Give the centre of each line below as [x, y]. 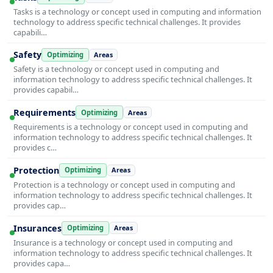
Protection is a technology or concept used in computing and [124, 184]
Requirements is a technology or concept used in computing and [131, 127]
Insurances [37, 228]
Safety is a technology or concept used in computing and [116, 69]
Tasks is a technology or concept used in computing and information [137, 11]
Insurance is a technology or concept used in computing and [123, 242]
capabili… [30, 32]
